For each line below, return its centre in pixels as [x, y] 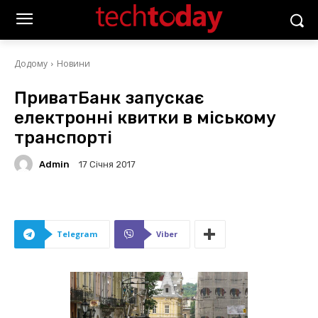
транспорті [63, 138]
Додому [31, 64]
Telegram [77, 234]
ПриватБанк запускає [109, 98]
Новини [73, 64]
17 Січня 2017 [107, 165]
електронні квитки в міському [145, 118]
